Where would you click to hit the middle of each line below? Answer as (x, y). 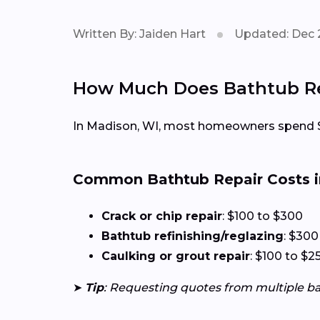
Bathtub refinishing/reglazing (192, 236)
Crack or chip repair (162, 216)
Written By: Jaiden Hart (139, 34)
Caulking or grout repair (176, 256)
